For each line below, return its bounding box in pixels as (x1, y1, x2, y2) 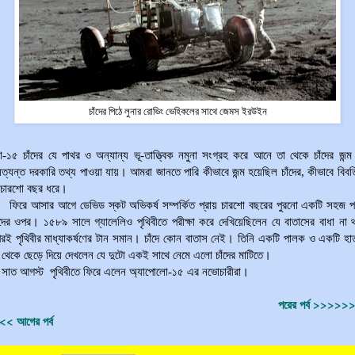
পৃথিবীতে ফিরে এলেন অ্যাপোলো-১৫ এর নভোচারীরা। (50, 264, 249, 278)
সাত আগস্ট (2, 264, 47, 278)
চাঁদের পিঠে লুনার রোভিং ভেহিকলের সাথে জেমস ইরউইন (88, 105, 267, 118)
